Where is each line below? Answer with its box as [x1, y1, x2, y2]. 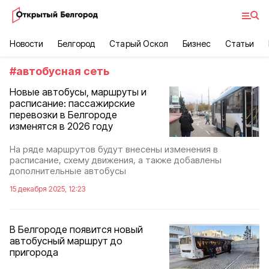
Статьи [225, 38, 255, 49]
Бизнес [182, 38, 211, 49]
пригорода [10, 246, 58, 259]
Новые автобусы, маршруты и [10, 86, 147, 98]
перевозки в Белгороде [10, 109, 117, 121]
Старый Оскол [109, 38, 168, 49]
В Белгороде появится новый [10, 223, 143, 236]
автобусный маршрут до [10, 235, 122, 247]
